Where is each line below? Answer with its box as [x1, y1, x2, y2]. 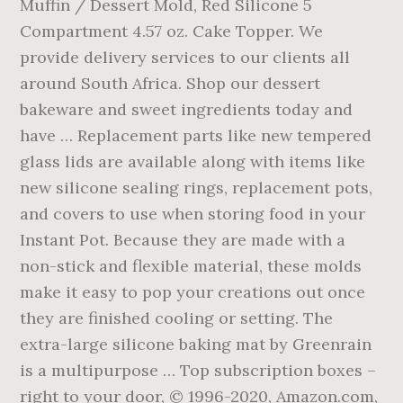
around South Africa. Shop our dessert [20, 73, 321, 94]
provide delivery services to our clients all [20, 47, 351, 67]
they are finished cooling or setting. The [20, 308, 334, 328]
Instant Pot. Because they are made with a [20, 229, 346, 250]
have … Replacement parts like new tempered [20, 125, 372, 146]
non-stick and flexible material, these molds [20, 255, 363, 276]
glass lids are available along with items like [20, 151, 366, 172]
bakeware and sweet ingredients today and [20, 99, 354, 120]
